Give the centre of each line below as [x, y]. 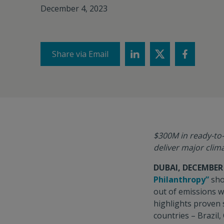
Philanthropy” [181, 179]
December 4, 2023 [74, 8]
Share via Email [80, 54]
